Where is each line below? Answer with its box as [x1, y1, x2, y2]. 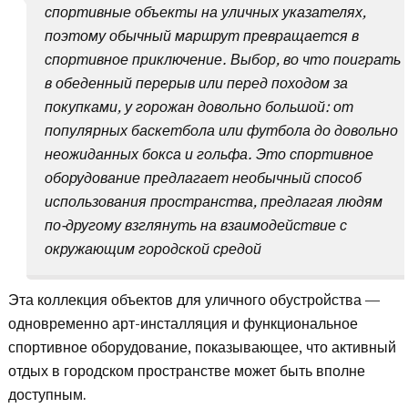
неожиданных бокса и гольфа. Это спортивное [45, 146, 374, 164]
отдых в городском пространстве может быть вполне [8, 362, 366, 381]
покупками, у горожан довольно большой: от [45, 98, 354, 117]
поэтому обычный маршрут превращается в [45, 27, 360, 46]
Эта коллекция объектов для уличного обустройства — [8, 291, 381, 310]
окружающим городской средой [45, 240, 262, 259]
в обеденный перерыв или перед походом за [45, 75, 349, 93]
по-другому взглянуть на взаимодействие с [45, 217, 348, 235]
